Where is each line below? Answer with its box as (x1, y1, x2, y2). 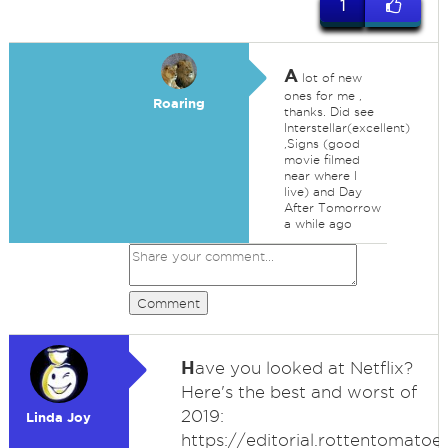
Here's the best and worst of (180, 383, 417, 401)
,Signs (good (283, 137, 360, 150)
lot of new (297, 71, 362, 84)
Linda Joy (26, 410, 92, 425)
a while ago (283, 217, 352, 230)
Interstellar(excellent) (283, 121, 410, 134)
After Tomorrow (283, 201, 381, 214)
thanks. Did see (283, 105, 374, 118)
